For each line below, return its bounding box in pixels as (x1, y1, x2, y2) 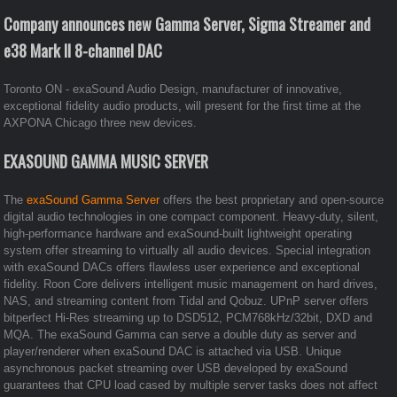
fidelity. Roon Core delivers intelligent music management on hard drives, (4, 276, 378, 291)
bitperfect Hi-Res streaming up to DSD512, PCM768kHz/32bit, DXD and (4, 310, 373, 324)
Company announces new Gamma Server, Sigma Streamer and (4, 12, 371, 35)
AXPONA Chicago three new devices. (4, 115, 198, 129)
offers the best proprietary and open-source (160, 192, 385, 206)
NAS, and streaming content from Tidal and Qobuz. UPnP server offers (4, 293, 370, 307)
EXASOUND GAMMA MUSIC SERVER (4, 149, 209, 173)
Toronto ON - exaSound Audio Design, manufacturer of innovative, (4, 82, 343, 96)
